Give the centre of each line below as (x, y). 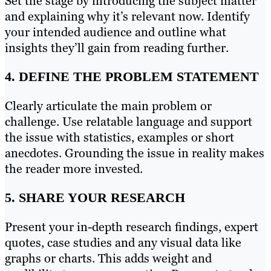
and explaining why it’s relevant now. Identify (127, 16)
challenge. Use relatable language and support (129, 121)
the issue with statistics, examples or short (119, 137)
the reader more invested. (74, 168)
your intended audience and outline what (116, 32)
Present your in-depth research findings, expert (132, 227)
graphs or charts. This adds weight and (108, 258)
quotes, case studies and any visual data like (123, 242)
